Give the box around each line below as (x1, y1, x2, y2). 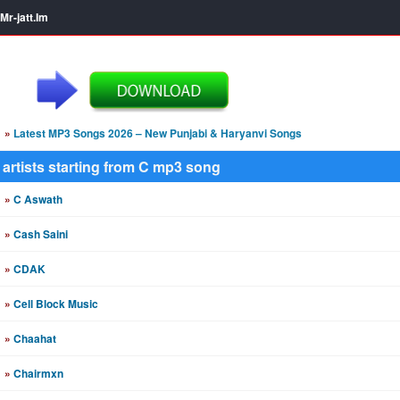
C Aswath (11, 191, 62, 207)
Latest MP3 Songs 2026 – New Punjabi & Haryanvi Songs (11, 125, 302, 141)
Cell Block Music (11, 296, 98, 312)
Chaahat (11, 330, 56, 346)
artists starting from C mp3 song (3, 156, 221, 177)
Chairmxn (11, 365, 63, 381)
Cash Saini (11, 226, 68, 242)
